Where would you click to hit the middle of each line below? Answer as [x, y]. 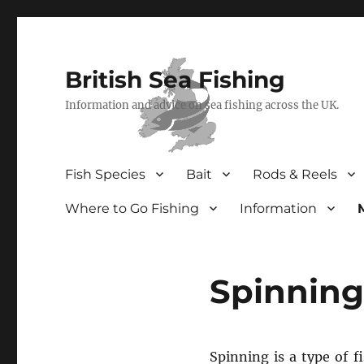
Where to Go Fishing [132, 208]
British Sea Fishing [175, 80]
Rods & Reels [295, 174]
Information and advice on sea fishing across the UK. [202, 105]
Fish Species [106, 174]
